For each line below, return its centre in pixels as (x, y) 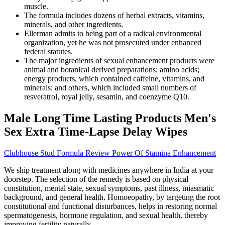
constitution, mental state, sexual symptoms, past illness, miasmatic (109, 188)
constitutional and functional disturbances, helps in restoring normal (110, 206)
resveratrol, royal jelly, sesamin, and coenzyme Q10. (107, 97)
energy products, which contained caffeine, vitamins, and (114, 79)
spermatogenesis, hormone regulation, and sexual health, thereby (106, 215)
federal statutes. (48, 52)
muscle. (36, 7)
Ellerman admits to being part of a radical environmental (113, 34)
